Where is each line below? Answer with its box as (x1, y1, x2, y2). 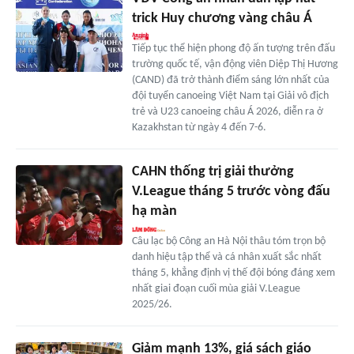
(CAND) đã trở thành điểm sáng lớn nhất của (131, 74, 330, 87)
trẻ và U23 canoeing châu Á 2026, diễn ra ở (131, 106, 323, 119)
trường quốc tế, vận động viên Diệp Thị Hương (131, 58, 338, 71)
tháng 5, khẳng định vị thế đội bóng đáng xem (131, 267, 335, 280)
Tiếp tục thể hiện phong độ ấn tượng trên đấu (131, 43, 335, 55)
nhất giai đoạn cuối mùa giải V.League (131, 283, 300, 296)
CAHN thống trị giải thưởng (131, 164, 294, 180)
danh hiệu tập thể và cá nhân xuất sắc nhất (131, 251, 322, 264)
